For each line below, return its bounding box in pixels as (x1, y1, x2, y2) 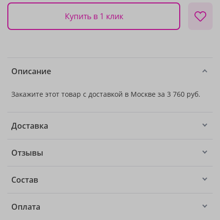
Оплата (11, 201, 40, 212)
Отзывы (11, 147, 43, 158)
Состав (11, 174, 38, 185)
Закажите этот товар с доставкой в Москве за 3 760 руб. (11, 89, 200, 99)
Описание (11, 66, 51, 77)
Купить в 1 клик (64, 10, 123, 22)
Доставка (11, 120, 48, 131)
